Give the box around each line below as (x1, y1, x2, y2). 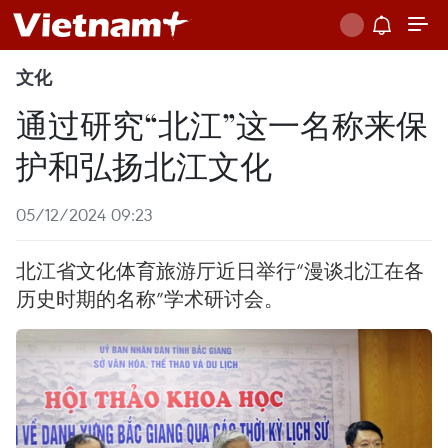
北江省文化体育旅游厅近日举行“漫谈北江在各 (16, 258, 424, 283)
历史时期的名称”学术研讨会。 (16, 286, 284, 311)
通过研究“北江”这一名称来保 (16, 102, 428, 145)
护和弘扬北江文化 (16, 143, 272, 186)
